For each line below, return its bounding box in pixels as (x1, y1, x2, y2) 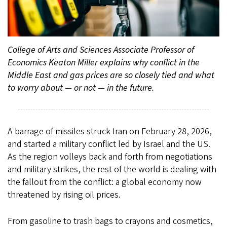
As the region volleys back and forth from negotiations (8, 150, 212, 164)
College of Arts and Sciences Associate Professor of (8, 44, 194, 57)
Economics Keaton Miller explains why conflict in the (8, 56, 200, 69)
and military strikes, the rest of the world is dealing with (8, 163, 216, 176)
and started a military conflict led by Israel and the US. (8, 138, 210, 151)
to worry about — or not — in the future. (8, 82, 154, 95)
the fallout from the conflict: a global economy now (8, 176, 202, 189)
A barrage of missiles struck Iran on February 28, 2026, (8, 125, 212, 138)
